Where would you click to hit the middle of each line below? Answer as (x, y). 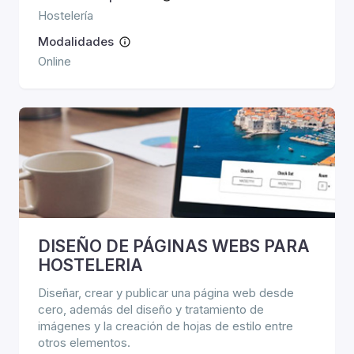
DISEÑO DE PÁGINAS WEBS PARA (174, 246)
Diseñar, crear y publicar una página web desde (166, 293)
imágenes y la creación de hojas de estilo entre (166, 326)
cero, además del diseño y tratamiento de (151, 309)
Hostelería (66, 15)
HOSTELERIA (90, 265)
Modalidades (76, 41)
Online (55, 61)
